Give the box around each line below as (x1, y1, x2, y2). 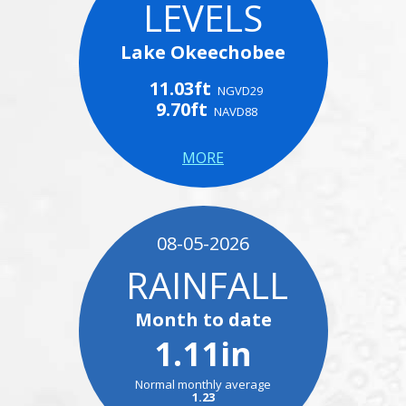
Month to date (134, 307, 272, 332)
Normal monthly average (135, 376, 271, 392)
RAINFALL (125, 260, 288, 310)
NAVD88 (213, 103, 257, 120)
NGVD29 (217, 82, 263, 99)
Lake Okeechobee (121, 40, 285, 64)
